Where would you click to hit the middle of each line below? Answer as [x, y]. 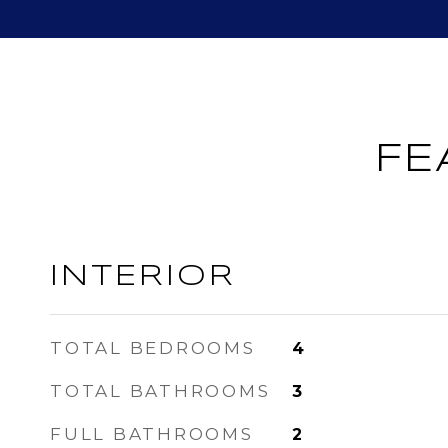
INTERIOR [143, 277]
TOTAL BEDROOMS [153, 348]
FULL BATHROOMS [152, 434]
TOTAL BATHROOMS [160, 391]
